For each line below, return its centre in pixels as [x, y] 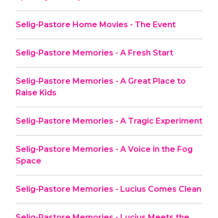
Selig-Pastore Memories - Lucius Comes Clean [109, 189]
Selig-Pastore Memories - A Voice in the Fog [104, 149]
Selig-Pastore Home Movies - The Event [96, 24]
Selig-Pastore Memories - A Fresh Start [94, 53]
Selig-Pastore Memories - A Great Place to [101, 81]
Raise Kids [36, 92]
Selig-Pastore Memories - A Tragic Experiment [109, 121]
